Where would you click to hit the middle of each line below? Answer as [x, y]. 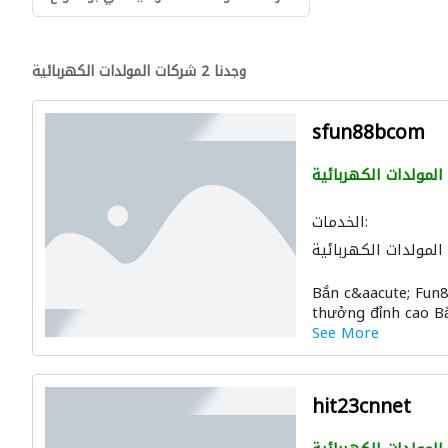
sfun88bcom [368, 133]
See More [345, 333]
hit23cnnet [361, 407]
